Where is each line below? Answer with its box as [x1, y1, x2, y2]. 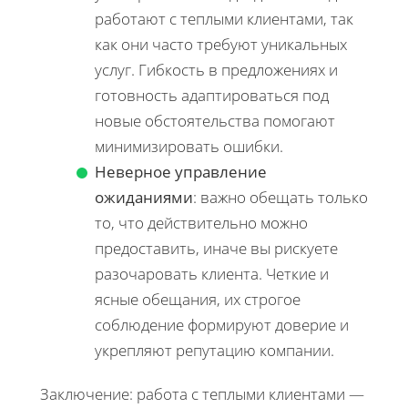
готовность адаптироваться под [95, 84, 329, 106]
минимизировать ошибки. [95, 135, 283, 157]
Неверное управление [95, 160, 267, 182]
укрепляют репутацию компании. [95, 339, 334, 361]
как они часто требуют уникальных [95, 33, 347, 55]
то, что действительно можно [95, 211, 308, 233]
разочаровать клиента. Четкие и [95, 262, 329, 284]
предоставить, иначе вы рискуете [95, 237, 338, 259]
